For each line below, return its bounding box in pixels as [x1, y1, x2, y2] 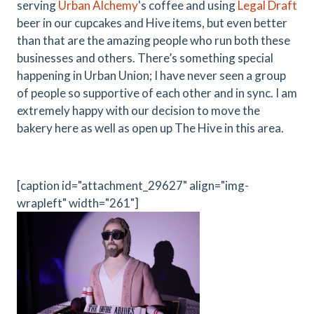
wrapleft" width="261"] [17, 196, 139, 210]
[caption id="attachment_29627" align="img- [17, 178, 249, 193]
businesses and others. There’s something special [17, 50, 273, 65]
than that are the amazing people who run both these [17, 33, 290, 48]
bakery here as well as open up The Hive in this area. [17, 121, 284, 135]
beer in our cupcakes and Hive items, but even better [17, 15, 287, 30]
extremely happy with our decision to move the [17, 103, 260, 118]
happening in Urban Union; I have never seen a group [17, 68, 286, 83]
